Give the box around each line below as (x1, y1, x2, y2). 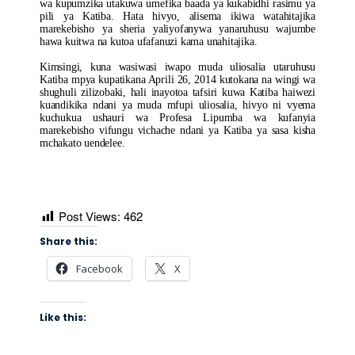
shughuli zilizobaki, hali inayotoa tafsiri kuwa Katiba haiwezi (40, 86, 315, 98)
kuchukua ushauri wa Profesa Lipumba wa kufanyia (40, 112, 315, 124)
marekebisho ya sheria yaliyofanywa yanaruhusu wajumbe (40, 23, 315, 35)
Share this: (40, 235, 97, 249)
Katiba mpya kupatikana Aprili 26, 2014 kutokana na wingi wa (40, 74, 315, 86)
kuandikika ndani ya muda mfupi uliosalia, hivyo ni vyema (40, 99, 315, 111)
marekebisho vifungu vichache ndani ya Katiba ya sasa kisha (40, 124, 315, 136)
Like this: (40, 311, 86, 325)
